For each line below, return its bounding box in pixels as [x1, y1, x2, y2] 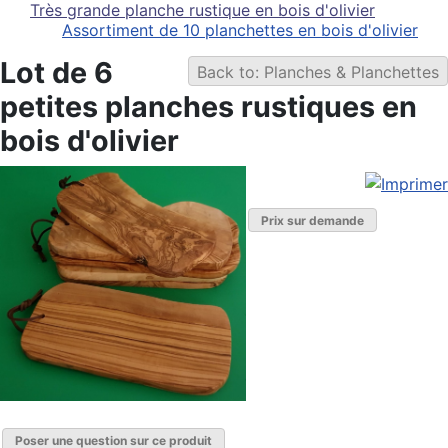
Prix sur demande [261, 212, 365, 228]
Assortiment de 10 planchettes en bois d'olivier [62, 20, 418, 40]
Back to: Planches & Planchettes [197, 62, 439, 82]
